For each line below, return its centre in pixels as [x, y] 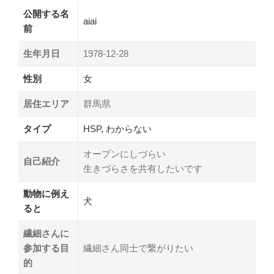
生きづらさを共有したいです [143, 168]
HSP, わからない [117, 129]
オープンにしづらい [124, 154]
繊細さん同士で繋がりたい [138, 248]
